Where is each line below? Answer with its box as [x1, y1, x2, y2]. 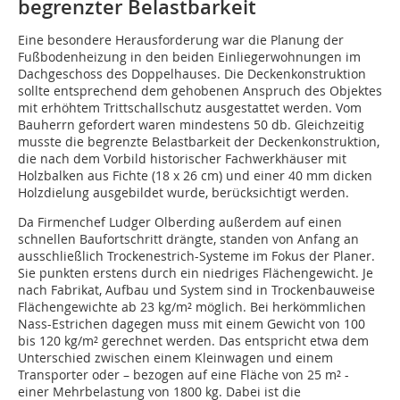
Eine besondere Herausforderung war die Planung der [18, 31, 344, 49]
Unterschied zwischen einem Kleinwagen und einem [18, 349, 333, 367]
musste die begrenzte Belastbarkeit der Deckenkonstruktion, [18, 133, 379, 151]
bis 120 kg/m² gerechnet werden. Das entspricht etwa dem [18, 332, 369, 350]
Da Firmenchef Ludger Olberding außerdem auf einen [18, 213, 342, 231]
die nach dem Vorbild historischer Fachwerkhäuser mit [18, 150, 346, 168]
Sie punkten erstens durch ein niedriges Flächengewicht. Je [18, 264, 373, 282]
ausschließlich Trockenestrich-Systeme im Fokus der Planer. [18, 247, 375, 265]
